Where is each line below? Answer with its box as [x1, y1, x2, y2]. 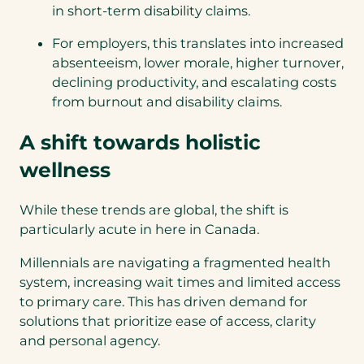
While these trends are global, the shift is [19, 201, 288, 219]
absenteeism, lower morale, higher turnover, [52, 54, 344, 71]
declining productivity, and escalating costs [52, 74, 336, 91]
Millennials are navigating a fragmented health [19, 253, 331, 271]
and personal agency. [19, 331, 167, 349]
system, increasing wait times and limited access [19, 273, 340, 290]
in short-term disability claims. [52, 2, 253, 19]
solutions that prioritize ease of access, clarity [19, 312, 316, 329]
